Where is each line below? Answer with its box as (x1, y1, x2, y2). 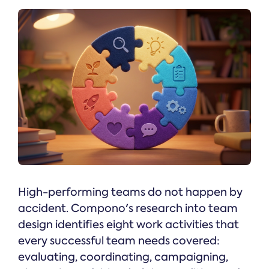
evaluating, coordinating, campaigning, (18, 250, 228, 265)
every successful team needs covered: (18, 234, 220, 249)
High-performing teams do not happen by (18, 185, 243, 200)
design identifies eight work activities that (18, 217, 239, 232)
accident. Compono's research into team (18, 201, 238, 216)
